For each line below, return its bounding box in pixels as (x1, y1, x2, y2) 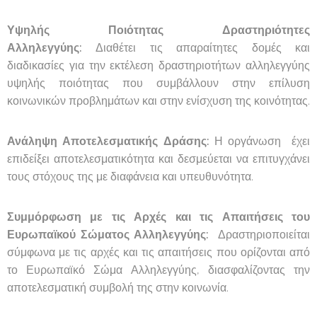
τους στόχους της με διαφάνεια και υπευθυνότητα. (7, 169, 253, 183)
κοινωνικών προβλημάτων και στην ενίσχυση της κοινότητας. (7, 93, 310, 108)
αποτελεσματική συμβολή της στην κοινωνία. (7, 280, 229, 294)
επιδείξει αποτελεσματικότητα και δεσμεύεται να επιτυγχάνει (7, 151, 310, 166)
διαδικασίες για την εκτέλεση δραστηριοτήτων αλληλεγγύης (7, 58, 310, 72)
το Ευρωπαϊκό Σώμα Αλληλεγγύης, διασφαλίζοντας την (7, 263, 310, 277)
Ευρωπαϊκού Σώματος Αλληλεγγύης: (7, 227, 214, 241)
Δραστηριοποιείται (213, 227, 310, 241)
